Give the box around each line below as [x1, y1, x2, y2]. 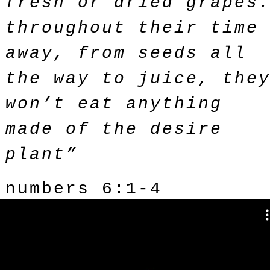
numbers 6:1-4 [5, 180, 162, 198]
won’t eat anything [5, 95, 222, 113]
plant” [5, 145, 78, 164]
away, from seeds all [5, 44, 246, 63]
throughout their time [5, 19, 259, 37]
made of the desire [5, 120, 222, 139]
